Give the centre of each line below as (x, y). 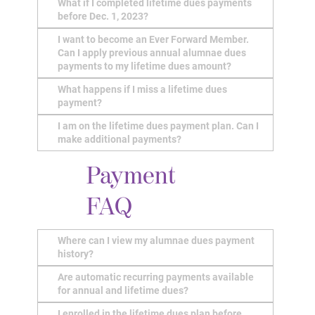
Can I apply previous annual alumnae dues (152, 52)
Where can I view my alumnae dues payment (156, 240)
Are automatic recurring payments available (156, 277)
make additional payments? (120, 139)
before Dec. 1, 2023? (103, 16)
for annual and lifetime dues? (123, 290)
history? (76, 253)
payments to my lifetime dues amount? (145, 66)
